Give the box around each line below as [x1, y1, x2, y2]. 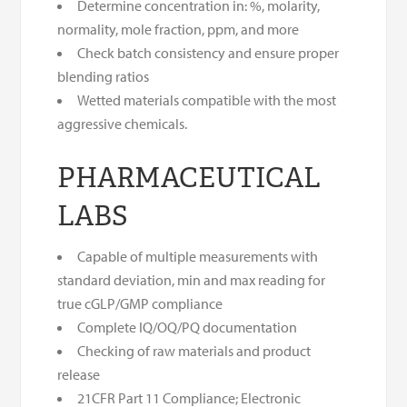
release [57, 364, 101, 383]
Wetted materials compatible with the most [77, 90, 337, 109]
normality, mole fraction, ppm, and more [57, 19, 300, 38]
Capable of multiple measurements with [77, 246, 319, 265]
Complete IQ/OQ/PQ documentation [77, 317, 298, 336]
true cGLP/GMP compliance [57, 293, 223, 313]
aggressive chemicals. [57, 114, 188, 133]
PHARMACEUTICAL [57, 159, 322, 195]
